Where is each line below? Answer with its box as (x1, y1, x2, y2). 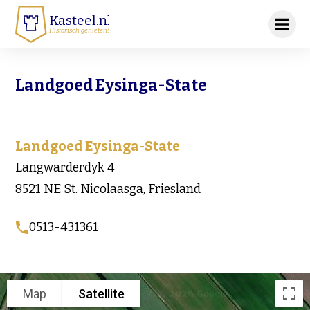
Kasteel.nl (49, 12, 112, 28)
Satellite (78, 286, 125, 301)
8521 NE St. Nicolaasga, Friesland (15, 182, 201, 197)
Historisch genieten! (49, 26, 110, 34)
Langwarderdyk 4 (15, 161, 116, 176)
